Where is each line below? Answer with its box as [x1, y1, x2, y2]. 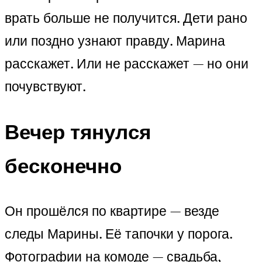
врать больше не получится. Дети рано [5, 9, 247, 27]
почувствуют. [5, 77, 86, 96]
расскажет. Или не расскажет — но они [5, 54, 249, 73]
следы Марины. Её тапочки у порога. [5, 224, 232, 243]
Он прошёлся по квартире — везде [5, 201, 219, 220]
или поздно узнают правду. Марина [5, 32, 225, 50]
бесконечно [5, 151, 122, 179]
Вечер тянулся [5, 118, 151, 145]
